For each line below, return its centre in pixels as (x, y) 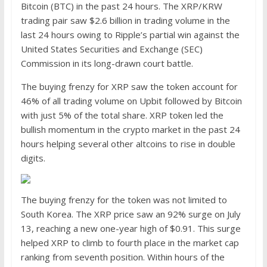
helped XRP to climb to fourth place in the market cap (130, 242)
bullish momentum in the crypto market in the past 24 (130, 129)
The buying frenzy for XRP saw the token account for (129, 86)
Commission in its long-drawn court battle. (107, 63)
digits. (33, 158)
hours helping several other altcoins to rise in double (128, 143)
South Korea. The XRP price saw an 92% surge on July (131, 214)
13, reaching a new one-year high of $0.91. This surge (131, 228)
